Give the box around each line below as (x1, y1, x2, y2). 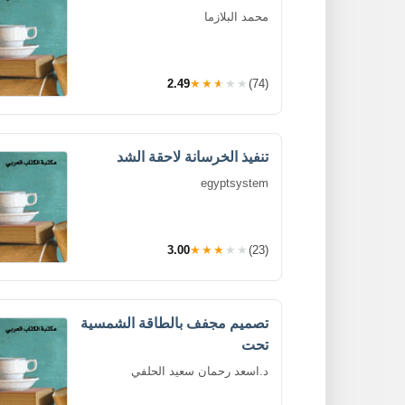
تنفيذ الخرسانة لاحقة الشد (117, 148, 268, 165)
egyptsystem (201, 175, 268, 190)
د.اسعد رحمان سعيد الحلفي (131, 363, 268, 378)
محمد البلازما (204, 9, 268, 24)
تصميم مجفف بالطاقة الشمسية (80, 315, 268, 331)
